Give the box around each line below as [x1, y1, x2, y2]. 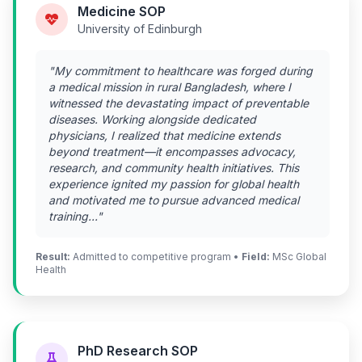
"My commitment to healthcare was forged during [48, 63, 313, 78]
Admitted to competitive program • [70, 250, 242, 263]
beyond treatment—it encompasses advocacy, [48, 144, 296, 158]
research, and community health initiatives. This [48, 160, 299, 175]
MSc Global [270, 250, 326, 263]
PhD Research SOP [78, 342, 198, 359]
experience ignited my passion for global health [48, 176, 299, 191]
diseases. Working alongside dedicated [48, 112, 256, 126]
